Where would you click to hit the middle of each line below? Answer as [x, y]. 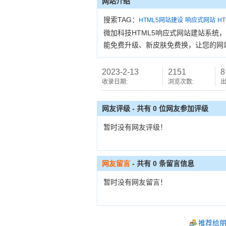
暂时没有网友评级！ [135, 127]
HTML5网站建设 [161, 20]
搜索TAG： [121, 20]
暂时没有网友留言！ [135, 182]
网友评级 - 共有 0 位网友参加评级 [155, 108]
